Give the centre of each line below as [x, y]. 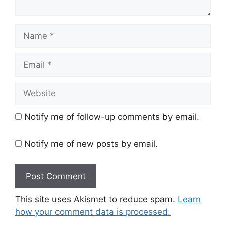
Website [31, 88]
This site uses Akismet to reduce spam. [96, 200]
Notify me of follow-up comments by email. [112, 117]
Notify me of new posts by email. [91, 144]
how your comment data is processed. [93, 212]
